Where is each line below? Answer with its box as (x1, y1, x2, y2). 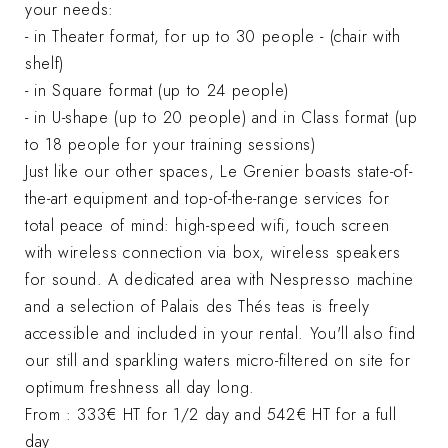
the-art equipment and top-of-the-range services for (25, 186, 390, 210)
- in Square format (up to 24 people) (25, 78, 290, 102)
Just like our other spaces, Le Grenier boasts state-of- (25, 159, 413, 183)
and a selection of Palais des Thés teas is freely (25, 294, 370, 318)
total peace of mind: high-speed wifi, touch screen (25, 213, 391, 237)
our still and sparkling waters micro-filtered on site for (25, 348, 411, 372)
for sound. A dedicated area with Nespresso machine (25, 267, 415, 291)
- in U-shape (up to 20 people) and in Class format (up (25, 105, 418, 129)
